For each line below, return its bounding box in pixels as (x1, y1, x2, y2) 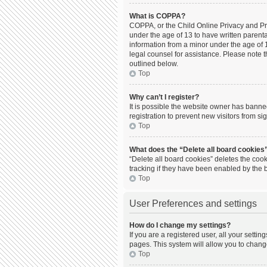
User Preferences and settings (129, 198, 257, 209)
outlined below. (129, 60, 178, 68)
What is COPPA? (129, 12, 185, 20)
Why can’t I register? (129, 93, 199, 101)
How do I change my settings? (129, 221, 231, 229)
